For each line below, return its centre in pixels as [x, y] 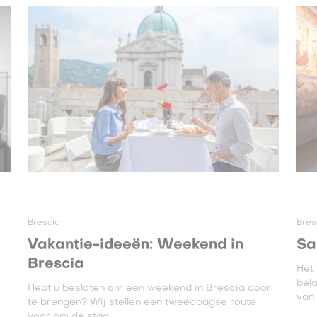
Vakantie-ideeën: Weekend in [135, 246]
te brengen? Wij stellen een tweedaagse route [142, 302]
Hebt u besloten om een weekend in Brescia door [149, 288]
